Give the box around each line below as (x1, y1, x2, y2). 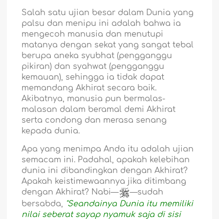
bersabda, (22, 199, 66, 209)
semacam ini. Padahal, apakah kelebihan (22, 155, 190, 165)
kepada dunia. (22, 127, 80, 136)
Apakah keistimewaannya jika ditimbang (22, 177, 187, 186)
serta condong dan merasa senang (22, 116, 167, 125)
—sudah (130, 188, 164, 197)
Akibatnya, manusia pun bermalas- (22, 94, 166, 104)
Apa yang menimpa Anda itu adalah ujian (22, 145, 194, 154)
